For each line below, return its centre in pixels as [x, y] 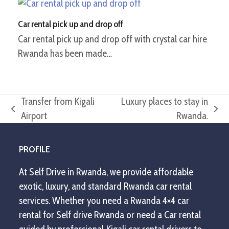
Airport [34, 116]
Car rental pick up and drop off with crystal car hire [112, 39]
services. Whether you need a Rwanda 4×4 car [104, 201]
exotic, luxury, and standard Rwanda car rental [106, 187]
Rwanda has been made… [65, 54]
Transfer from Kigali [58, 102]
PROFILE [35, 150]
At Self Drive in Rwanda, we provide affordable [106, 172]
